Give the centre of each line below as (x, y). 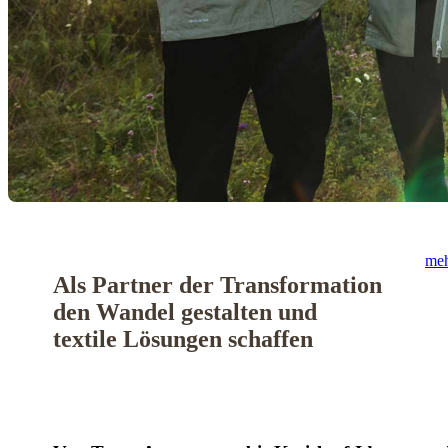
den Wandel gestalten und (185, 311)
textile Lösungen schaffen (183, 338)
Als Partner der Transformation (217, 284)
